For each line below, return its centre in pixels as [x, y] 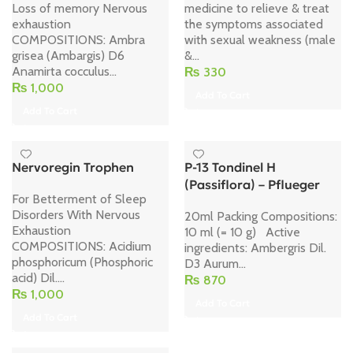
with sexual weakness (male [260, 39]
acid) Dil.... [38, 277]
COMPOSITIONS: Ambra [78, 39]
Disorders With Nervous [76, 214]
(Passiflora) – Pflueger [252, 184]
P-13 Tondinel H [230, 167]
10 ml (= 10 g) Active [242, 232]
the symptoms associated [254, 24]
